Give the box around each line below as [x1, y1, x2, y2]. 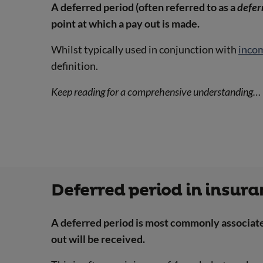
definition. [51, 59, 98, 72]
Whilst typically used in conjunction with [51, 42, 238, 56]
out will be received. [51, 232, 145, 246]
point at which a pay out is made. [51, 16, 200, 30]
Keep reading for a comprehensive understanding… [51, 85, 261, 98]
